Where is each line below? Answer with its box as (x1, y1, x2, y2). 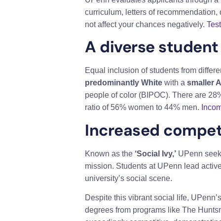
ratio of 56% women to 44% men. (85, 103, 201, 112)
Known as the (85, 149, 135, 158)
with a (162, 78, 187, 87)
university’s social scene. (85, 174, 172, 183)
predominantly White (85, 78, 162, 87)
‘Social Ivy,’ (135, 149, 176, 158)
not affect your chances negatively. (85, 20, 207, 29)
